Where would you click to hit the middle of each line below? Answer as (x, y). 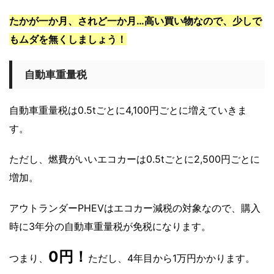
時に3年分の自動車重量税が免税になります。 (110, 227)
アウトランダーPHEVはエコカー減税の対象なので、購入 (135, 208)
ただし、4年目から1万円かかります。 (172, 258)
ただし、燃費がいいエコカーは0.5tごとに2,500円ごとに (135, 159)
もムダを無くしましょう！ (68, 39)
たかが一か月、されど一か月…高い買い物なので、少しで (135, 21)
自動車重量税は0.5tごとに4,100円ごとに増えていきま (128, 110)
